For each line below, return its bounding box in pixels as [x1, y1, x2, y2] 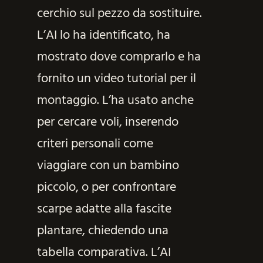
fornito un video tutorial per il [36, 69, 196, 90]
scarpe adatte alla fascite [36, 199, 171, 220]
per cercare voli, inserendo [36, 112, 178, 133]
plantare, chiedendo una [36, 221, 168, 242]
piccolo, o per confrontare [36, 177, 176, 198]
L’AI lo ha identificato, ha [36, 25, 170, 46]
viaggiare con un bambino [36, 156, 179, 177]
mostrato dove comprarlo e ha [36, 47, 201, 68]
